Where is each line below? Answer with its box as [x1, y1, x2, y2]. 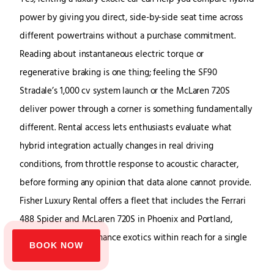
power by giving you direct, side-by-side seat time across [20, 11, 243, 26]
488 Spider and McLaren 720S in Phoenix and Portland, [20, 213, 232, 228]
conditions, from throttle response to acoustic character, [20, 158, 239, 172]
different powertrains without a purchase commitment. [20, 29, 235, 44]
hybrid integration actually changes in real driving [20, 139, 213, 154]
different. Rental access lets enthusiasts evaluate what [20, 121, 232, 136]
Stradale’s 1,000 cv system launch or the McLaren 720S [20, 84, 230, 99]
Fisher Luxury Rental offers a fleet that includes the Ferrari [20, 194, 246, 209]
